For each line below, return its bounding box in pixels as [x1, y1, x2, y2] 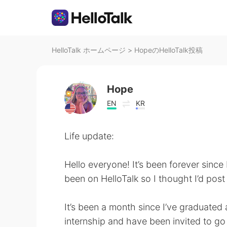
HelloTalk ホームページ [52, 46, 126, 54]
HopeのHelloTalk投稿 [134, 46, 203, 54]
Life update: [64, 131, 114, 141]
